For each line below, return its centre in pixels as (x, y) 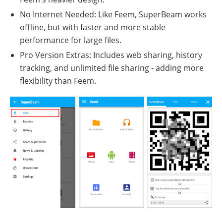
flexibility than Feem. (58, 81)
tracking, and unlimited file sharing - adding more (112, 68)
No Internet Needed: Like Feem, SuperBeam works (113, 15)
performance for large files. (71, 40)
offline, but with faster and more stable (93, 28)
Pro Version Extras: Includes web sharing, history (111, 55)
